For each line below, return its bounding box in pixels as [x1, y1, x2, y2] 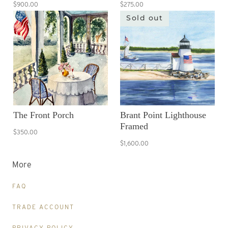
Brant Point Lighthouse [120, 110, 206, 121]
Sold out [126, 13, 163, 23]
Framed [120, 121, 148, 132]
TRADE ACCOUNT [12, 203, 74, 211]
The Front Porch [13, 110, 74, 121]
